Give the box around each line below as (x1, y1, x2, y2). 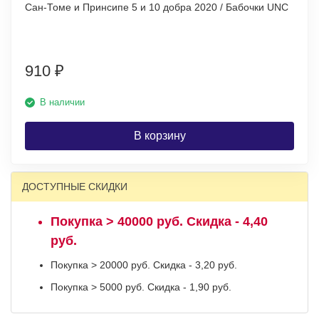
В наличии (40, 97, 85, 108)
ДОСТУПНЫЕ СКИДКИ (22, 181, 127, 192)
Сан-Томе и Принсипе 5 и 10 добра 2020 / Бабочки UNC (267, 1, 288, 13)
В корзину (133, 130, 186, 142)
